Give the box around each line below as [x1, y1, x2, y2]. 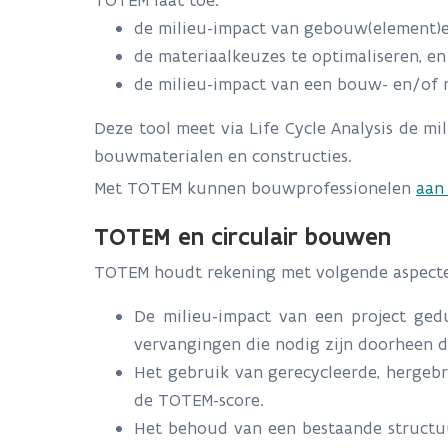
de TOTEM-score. [134, 389, 269, 411]
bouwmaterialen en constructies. [94, 145, 352, 167]
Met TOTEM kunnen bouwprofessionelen [94, 177, 416, 199]
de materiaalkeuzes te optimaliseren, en [134, 45, 446, 67]
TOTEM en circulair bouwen [94, 221, 391, 251]
